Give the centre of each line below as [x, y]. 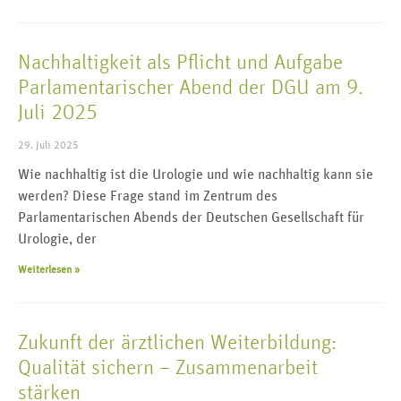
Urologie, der [57, 239]
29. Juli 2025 [48, 145]
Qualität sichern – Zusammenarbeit [168, 368]
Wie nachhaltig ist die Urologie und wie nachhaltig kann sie [196, 175]
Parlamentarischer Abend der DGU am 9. [191, 88]
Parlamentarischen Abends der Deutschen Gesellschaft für [191, 218]
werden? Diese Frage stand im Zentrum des [148, 196]
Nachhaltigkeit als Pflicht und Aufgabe [180, 63]
